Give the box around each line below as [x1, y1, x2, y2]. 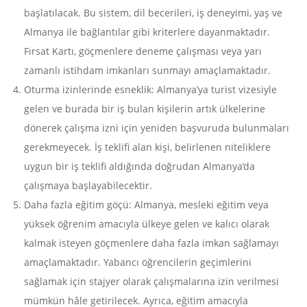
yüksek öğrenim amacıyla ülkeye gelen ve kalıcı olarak [24, 217, 269, 230]
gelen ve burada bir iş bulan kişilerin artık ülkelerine [24, 101, 265, 115]
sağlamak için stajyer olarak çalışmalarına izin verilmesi [24, 274, 279, 288]
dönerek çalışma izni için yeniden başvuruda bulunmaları [24, 121, 289, 134]
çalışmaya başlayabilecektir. [24, 178, 152, 192]
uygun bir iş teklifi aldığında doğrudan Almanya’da [24, 159, 255, 173]
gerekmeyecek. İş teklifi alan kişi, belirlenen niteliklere [24, 140, 271, 153]
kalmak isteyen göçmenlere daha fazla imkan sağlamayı [24, 236, 279, 249]
